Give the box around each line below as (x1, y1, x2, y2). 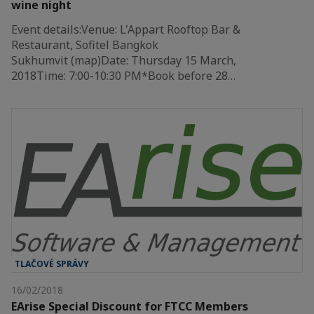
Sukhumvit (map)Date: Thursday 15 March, (11, 52, 236, 68)
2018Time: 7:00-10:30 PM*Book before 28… (11, 67, 235, 83)
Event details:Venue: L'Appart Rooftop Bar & (11, 21, 240, 37)
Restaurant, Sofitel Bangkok (11, 36, 158, 53)
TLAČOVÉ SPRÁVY (15, 257, 89, 270)
